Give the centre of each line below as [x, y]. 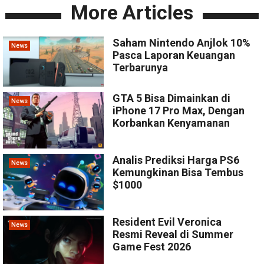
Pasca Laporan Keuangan [174, 55]
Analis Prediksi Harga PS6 [176, 160]
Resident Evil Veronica [167, 222]
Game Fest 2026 [152, 247]
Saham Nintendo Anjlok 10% [182, 43]
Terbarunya [141, 68]
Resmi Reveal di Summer [173, 235]
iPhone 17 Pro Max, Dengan [179, 111]
